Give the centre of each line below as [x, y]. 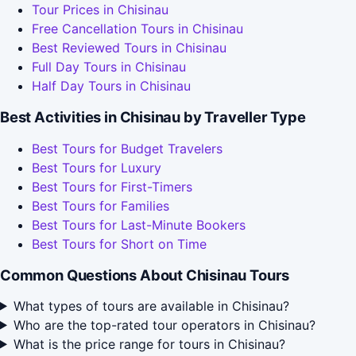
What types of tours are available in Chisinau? [151, 306]
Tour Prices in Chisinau [100, 10]
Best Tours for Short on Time [119, 244]
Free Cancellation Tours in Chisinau [137, 29]
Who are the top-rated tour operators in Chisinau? [164, 325]
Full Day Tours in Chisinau [109, 67]
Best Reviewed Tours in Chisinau [129, 48]
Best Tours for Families [101, 206]
